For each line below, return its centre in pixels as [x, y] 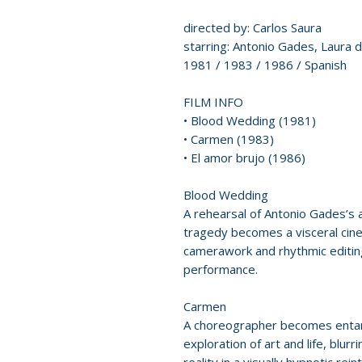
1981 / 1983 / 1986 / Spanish [265, 65]
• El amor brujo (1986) [244, 158]
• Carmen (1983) [229, 139]
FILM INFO [213, 102]
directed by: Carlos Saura [253, 27]
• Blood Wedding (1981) [250, 120]
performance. [221, 269]
